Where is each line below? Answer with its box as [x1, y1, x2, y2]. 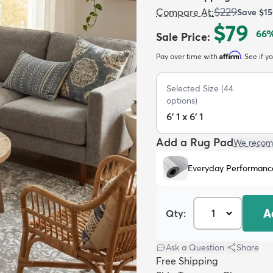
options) [166, 95, 197, 106]
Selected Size [166, 83, 219, 94]
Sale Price [156, 30, 207, 44]
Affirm [219, 51, 241, 60]
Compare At [156, 6, 211, 18]
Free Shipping [156, 255, 218, 267]
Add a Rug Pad [156, 135, 233, 149]
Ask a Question [166, 242, 224, 253]
